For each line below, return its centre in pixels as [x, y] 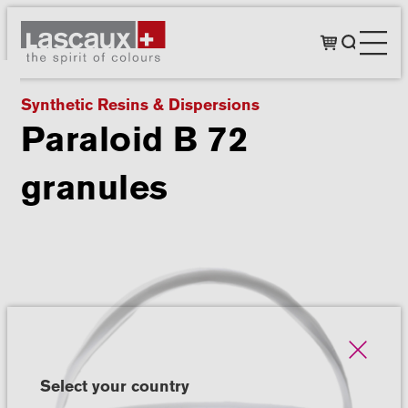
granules [94, 189]
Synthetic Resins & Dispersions [140, 105]
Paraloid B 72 [135, 140]
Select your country [114, 387]
